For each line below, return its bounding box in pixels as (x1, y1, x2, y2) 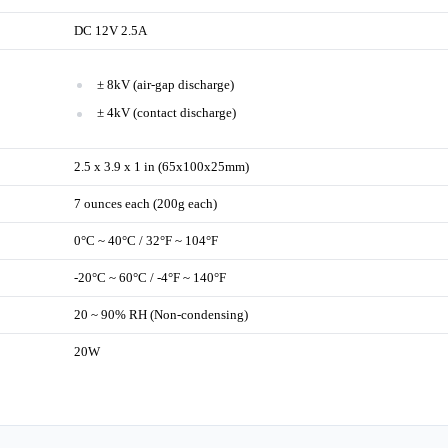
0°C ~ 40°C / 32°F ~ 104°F (74, 233, 219, 249)
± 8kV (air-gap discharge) (97, 76, 235, 92)
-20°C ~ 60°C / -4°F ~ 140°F (74, 270, 227, 286)
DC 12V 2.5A (74, 23, 148, 39)
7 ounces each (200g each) (74, 196, 218, 212)
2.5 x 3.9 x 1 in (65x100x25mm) (74, 159, 250, 175)
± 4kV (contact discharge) (97, 105, 237, 121)
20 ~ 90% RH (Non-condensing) (74, 307, 249, 323)
